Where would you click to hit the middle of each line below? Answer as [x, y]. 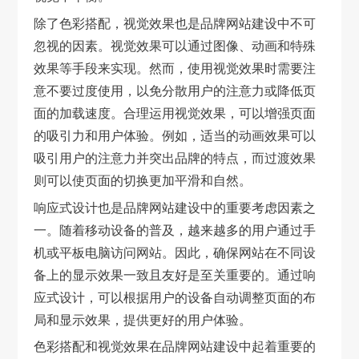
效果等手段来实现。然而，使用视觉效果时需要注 [175, 67]
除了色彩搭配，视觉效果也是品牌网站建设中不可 [175, 22]
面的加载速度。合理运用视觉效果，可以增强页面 [175, 112]
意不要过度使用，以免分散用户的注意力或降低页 [175, 90]
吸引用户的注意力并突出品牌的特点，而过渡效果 [175, 157]
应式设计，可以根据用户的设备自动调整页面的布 [175, 296]
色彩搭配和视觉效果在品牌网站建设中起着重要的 [175, 346]
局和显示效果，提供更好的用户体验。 [143, 319]
